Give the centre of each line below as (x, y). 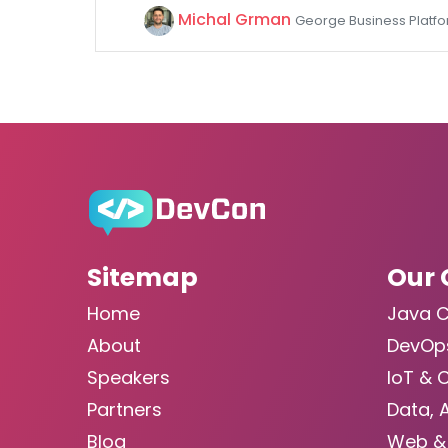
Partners (124, 409)
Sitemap (142, 277)
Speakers (128, 377)
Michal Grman (234, 19)
